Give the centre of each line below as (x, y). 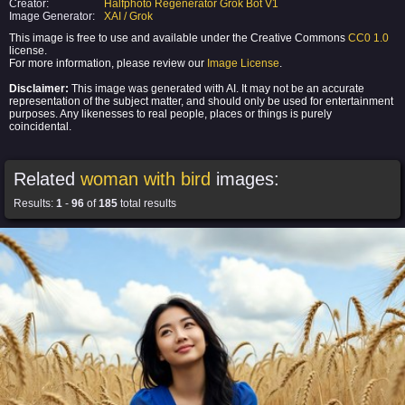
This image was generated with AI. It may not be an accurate (217, 89)
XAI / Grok (128, 16)
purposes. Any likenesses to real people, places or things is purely (170, 114)
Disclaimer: (39, 89)
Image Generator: (52, 16)
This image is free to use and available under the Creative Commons (179, 38)
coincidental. (40, 127)
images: (245, 179)
